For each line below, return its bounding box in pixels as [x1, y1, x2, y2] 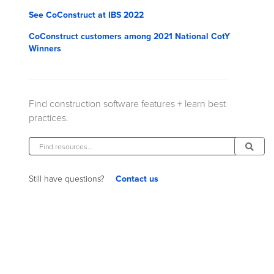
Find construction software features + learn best [28, 97, 226, 110]
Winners [28, 42, 61, 54]
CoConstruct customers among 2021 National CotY [28, 29, 230, 42]
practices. [28, 111, 68, 124]
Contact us [115, 172, 158, 185]
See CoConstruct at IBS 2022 [28, 8, 144, 21]
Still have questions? [28, 172, 105, 184]
